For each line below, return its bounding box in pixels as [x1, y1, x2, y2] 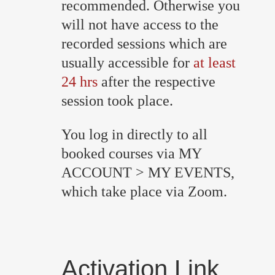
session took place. [61, 92, 194, 109]
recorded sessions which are [61, 35, 227, 52]
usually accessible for [61, 54, 193, 71]
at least [193, 54, 236, 71]
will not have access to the [61, 16, 219, 33]
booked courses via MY [61, 145, 201, 161]
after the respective [98, 73, 215, 90]
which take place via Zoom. [61, 183, 227, 199]
